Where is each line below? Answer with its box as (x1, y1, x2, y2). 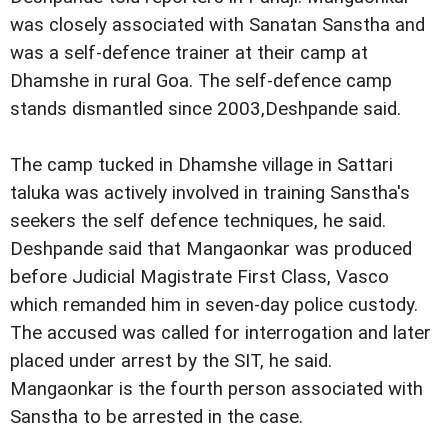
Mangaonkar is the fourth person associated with (10, 378, 423, 400)
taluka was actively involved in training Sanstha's (10, 182, 410, 204)
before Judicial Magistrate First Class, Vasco (10, 266, 389, 288)
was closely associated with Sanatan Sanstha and (10, 14, 425, 36)
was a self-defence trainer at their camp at (10, 42, 368, 64)
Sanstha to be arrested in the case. (10, 406, 303, 428)
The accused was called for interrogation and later (10, 322, 431, 344)
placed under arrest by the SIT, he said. (10, 350, 332, 372)
